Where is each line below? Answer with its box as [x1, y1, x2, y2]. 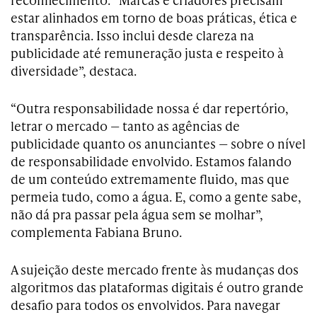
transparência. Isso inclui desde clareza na [11, 25, 254, 44]
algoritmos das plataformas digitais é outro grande [11, 277, 304, 296]
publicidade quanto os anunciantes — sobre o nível [11, 134, 306, 152]
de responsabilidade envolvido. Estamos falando [11, 151, 292, 170]
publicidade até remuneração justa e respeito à [11, 43, 284, 62]
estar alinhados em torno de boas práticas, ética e [11, 8, 297, 26]
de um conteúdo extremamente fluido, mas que [11, 169, 289, 188]
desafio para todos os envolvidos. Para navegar [11, 295, 280, 313]
